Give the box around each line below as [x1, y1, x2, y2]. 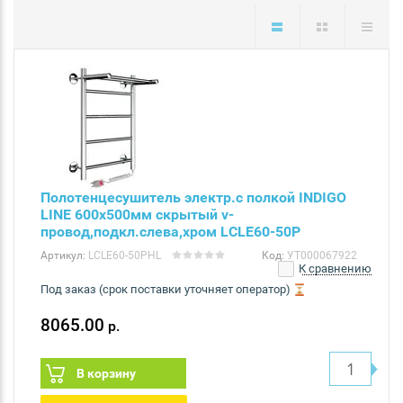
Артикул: [40, 249, 85, 263]
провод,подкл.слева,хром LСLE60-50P [40, 223, 300, 241]
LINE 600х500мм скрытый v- [40, 206, 234, 224]
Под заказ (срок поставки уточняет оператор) [40, 282, 291, 297]
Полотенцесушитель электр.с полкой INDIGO [40, 189, 346, 207]
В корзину [76, 366, 136, 381]
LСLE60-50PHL [85, 249, 161, 263]
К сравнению [296, 262, 372, 276]
